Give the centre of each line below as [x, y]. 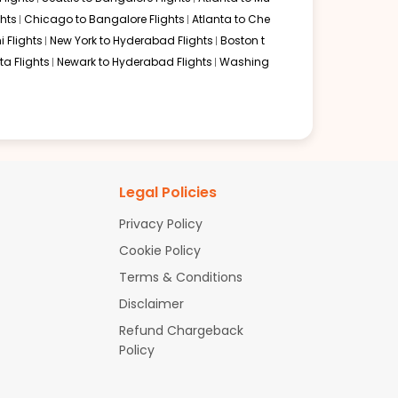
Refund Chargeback [181, 331]
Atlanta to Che [231, 20]
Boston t [243, 41]
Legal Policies [167, 193]
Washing [244, 62]
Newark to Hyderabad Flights [135, 62]
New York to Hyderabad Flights [131, 41]
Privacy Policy [160, 224]
